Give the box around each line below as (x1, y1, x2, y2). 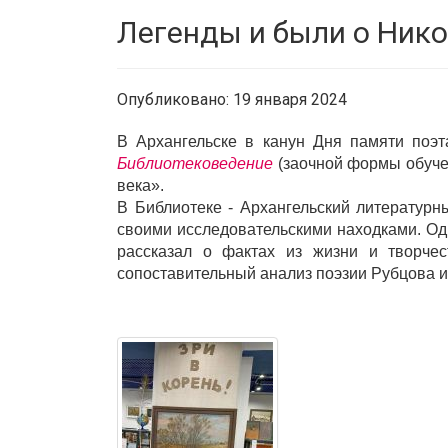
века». (117, 177, 164, 194)
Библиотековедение (117, 155, 273, 172)
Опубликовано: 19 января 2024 (117, 90, 347, 109)
